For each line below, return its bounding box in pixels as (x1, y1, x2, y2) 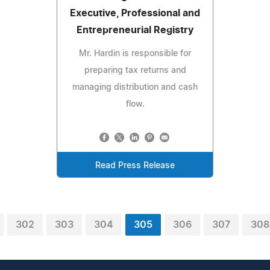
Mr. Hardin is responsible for (79, 49, 191, 58)
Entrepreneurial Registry (77, 25, 193, 35)
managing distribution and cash (72, 83, 198, 92)
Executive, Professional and (70, 8, 200, 18)
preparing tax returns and (84, 66, 186, 75)
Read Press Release (95, 161, 175, 170)
